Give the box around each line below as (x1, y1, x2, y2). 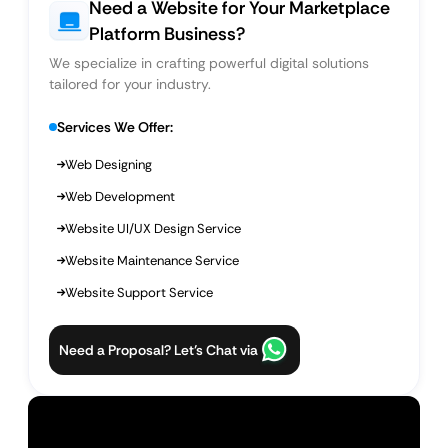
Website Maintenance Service (65, 252, 239, 269)
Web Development (65, 188, 175, 205)
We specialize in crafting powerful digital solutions (49, 54, 369, 72)
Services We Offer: (57, 118, 173, 136)
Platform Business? (89, 22, 245, 46)
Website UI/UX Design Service (65, 220, 241, 237)
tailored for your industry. (49, 75, 211, 93)
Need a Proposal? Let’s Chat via (59, 341, 258, 359)
